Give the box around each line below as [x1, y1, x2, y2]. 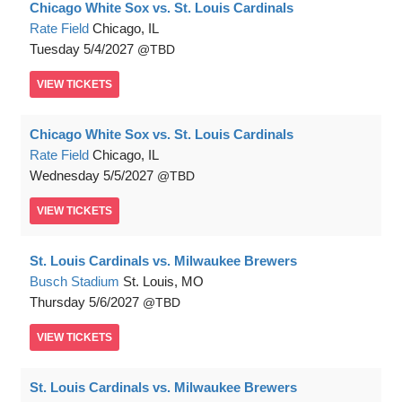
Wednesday [30, 168, 100, 183]
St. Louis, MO [123, 274, 204, 289]
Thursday [30, 294, 85, 310]
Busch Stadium [30, 274, 119, 289]
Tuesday [30, 41, 80, 57]
